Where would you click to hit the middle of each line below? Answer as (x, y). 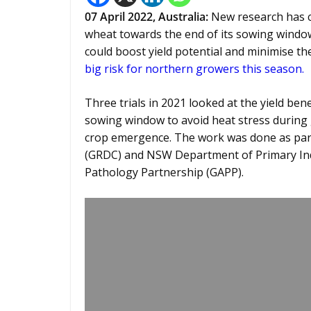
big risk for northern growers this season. (194, 69)
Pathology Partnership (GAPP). (164, 172)
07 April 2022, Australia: (146, 17)
